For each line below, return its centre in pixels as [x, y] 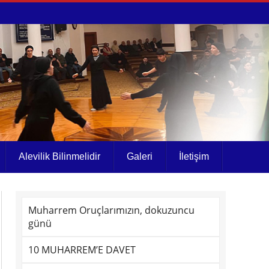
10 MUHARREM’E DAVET [82, 250]
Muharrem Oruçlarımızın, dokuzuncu [111, 210]
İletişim [194, 156]
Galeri [140, 156]
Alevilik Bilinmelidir [59, 156]
